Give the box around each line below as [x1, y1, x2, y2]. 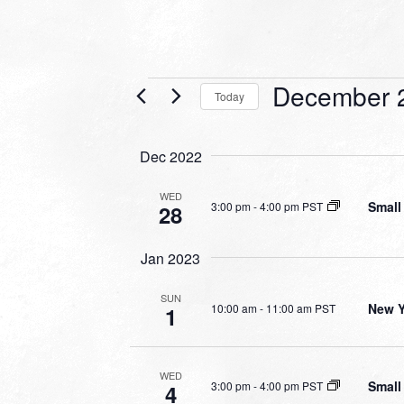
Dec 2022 [139, 146, 202, 167]
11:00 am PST [266, 299, 335, 316]
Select [271, 113, 317, 133]
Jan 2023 [141, 248, 200, 269]
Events [130, 77, 215, 108]
